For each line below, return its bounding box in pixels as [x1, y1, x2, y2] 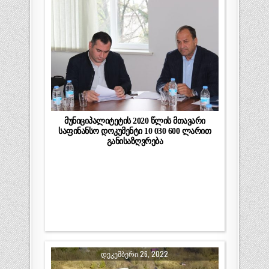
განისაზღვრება [106, 136, 163, 146]
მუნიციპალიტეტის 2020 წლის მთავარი [64, 115, 205, 125]
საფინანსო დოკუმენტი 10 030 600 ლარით [58, 125, 211, 136]
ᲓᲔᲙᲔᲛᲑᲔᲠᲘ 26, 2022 [101, 249, 169, 259]
